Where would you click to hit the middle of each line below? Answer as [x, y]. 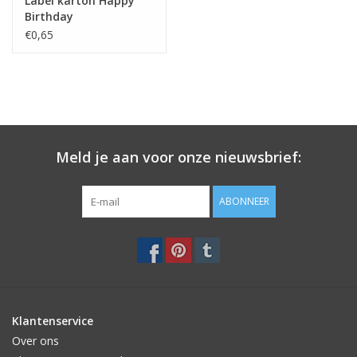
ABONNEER [244, 201]
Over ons [35, 340]
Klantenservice [53, 320]
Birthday [49, 16]
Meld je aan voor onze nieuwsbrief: [178, 157]
